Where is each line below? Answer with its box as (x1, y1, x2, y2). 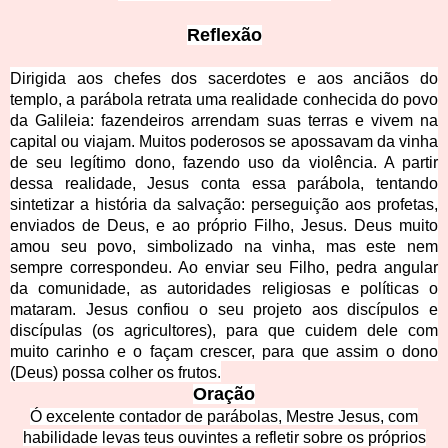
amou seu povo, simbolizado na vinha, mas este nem (10, 238, 438, 256)
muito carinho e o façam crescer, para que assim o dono (10, 343, 438, 361)
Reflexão (186, 25, 262, 46)
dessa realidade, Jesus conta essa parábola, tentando (10, 175, 438, 193)
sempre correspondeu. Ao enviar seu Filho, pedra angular (10, 259, 438, 277)
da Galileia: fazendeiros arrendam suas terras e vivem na (10, 112, 438, 130)
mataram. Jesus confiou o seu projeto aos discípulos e (10, 301, 438, 319)
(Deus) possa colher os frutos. (10, 364, 221, 382)
